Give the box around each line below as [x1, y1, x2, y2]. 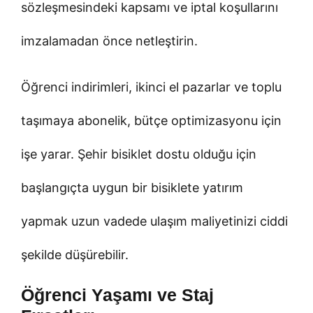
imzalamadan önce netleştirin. [21, 33, 198, 48]
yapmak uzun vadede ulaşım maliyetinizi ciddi [21, 213, 288, 228]
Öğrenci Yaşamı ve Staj [21, 284, 214, 305]
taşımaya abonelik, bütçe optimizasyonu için [21, 112, 282, 128]
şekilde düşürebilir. [21, 247, 129, 262]
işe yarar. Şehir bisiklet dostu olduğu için [21, 146, 256, 161]
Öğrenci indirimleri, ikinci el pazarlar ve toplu [21, 79, 282, 94]
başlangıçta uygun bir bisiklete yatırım [21, 180, 243, 195]
